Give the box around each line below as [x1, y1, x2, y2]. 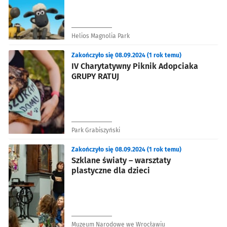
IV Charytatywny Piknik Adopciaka [71, 61, 198, 71]
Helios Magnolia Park [71, 32, 130, 40]
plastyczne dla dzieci [71, 165, 150, 175]
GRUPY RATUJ [71, 71, 119, 81]
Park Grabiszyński [71, 126, 120, 134]
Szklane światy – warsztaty [71, 155, 171, 165]
